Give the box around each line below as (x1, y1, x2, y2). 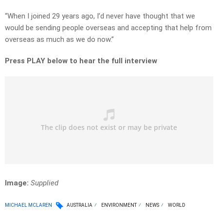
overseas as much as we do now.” (5, 35, 114, 44)
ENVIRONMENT (101, 202, 137, 208)
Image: (5, 179, 31, 188)
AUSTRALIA (67, 202, 92, 208)
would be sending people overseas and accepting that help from (5, 23, 212, 33)
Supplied (31, 179, 58, 188)
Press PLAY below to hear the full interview (5, 56, 157, 66)
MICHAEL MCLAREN (5, 202, 52, 208)
